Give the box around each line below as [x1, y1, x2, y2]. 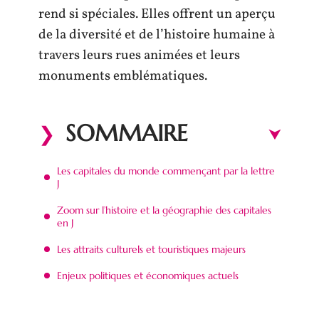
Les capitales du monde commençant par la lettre [57, 164, 275, 177]
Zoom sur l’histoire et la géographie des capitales [57, 203, 271, 216]
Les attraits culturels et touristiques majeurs [57, 242, 246, 256]
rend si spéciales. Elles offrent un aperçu [38, 5, 276, 23]
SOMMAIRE [66, 118, 188, 147]
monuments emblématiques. [38, 67, 207, 85]
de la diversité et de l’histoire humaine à [38, 26, 275, 44]
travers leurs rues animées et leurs [38, 46, 240, 65]
